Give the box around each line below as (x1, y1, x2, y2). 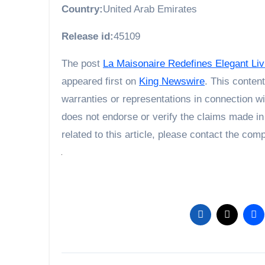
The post (62, 57, 103, 69)
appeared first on (62, 75, 139, 87)
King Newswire (139, 75, 205, 87)
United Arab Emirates (103, 3, 197, 15)
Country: (62, 3, 103, 15)
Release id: (62, 30, 114, 42)
